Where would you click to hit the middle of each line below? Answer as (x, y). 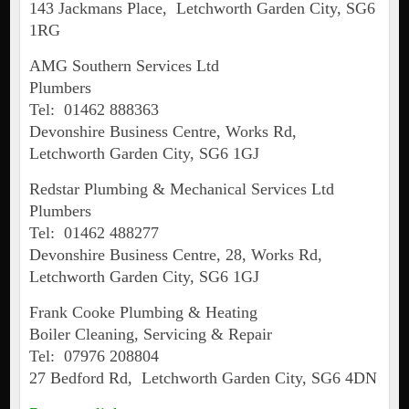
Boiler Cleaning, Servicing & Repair (150, 335)
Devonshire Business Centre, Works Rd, (165, 132)
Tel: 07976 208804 (94, 357)
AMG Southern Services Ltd (124, 66)
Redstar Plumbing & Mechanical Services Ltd (181, 189)
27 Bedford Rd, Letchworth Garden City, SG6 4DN (203, 378)
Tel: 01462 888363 (94, 110)
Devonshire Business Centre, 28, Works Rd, (178, 255)
